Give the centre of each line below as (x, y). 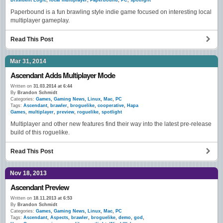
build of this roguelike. (40, 133)
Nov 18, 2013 (28, 173)
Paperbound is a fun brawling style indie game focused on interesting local (111, 12)
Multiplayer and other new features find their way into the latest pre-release (111, 124)
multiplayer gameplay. (40, 21)
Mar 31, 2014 (28, 61)
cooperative (111, 106)
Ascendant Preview (40, 187)
